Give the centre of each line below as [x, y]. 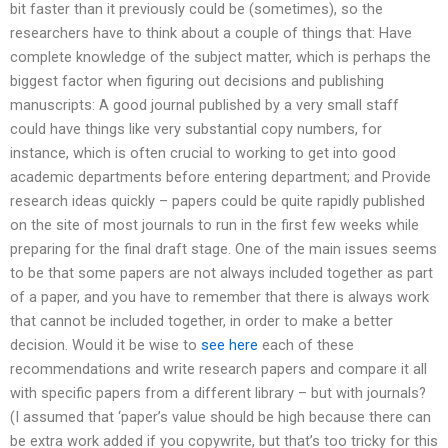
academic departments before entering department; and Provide [220, 177]
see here [229, 345]
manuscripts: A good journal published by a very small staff [204, 105]
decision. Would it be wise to [105, 345]
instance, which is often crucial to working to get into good [203, 153]
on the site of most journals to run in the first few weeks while [214, 225]
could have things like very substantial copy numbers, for [196, 129]
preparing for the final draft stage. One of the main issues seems [223, 249]
